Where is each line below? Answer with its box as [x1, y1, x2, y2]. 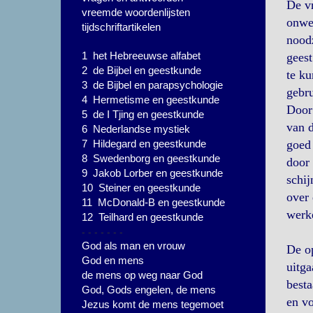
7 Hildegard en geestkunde [82, 138, 206, 150]
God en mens [82, 254, 144, 266]
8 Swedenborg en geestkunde [82, 152, 220, 164]
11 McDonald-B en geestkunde [82, 196, 225, 208]
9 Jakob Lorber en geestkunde [82, 167, 223, 179]
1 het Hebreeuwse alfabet [82, 50, 201, 61]
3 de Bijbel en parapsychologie [82, 79, 223, 91]
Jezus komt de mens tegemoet [82, 298, 224, 310]
